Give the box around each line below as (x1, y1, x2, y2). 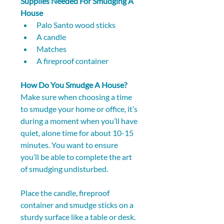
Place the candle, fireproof (20, 188, 111, 198)
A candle (36, 32, 66, 42)
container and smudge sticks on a (20, 200, 135, 210)
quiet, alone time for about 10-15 (20, 128, 135, 138)
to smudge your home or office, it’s (20, 104, 139, 114)
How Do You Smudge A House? (20, 80, 127, 90)
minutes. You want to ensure (20, 140, 119, 150)
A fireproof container (36, 56, 108, 66)
